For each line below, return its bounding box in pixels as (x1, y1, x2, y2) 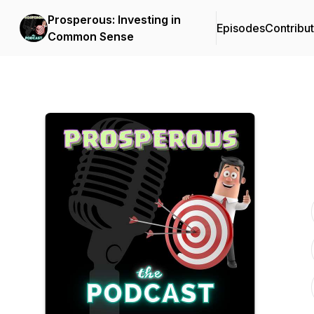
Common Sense (48, 29, 134, 43)
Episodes (217, 21, 265, 35)
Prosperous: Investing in (48, 13, 181, 27)
